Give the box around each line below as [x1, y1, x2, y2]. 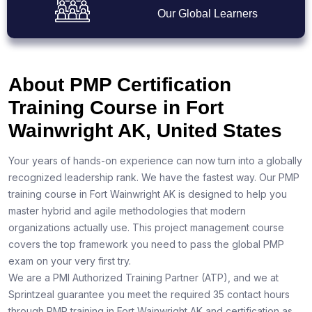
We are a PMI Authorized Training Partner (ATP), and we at [8, 272, 279, 284]
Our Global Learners [157, 8, 258, 20]
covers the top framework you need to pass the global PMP [8, 238, 284, 251]
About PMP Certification [8, 74, 231, 96]
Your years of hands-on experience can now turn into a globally [8, 155, 302, 167]
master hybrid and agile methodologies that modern [8, 205, 246, 217]
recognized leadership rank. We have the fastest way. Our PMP [8, 171, 299, 184]
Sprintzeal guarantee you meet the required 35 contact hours [8, 288, 290, 301]
